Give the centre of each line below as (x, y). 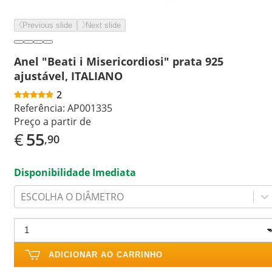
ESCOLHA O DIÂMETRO (72, 196)
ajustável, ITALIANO (68, 76)
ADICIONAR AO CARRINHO (106, 254)
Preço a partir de (53, 121)
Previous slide (47, 25)
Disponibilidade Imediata (75, 172)
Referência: (39, 108)
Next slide (103, 25)
